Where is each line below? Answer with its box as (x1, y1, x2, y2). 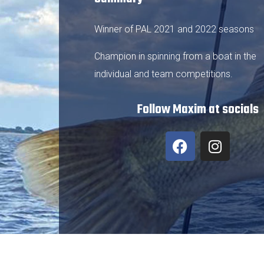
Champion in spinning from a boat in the (94, 51, 256, 62)
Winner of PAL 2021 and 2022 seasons (94, 24, 254, 35)
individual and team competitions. (94, 68, 233, 80)
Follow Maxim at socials (136, 100, 259, 120)
